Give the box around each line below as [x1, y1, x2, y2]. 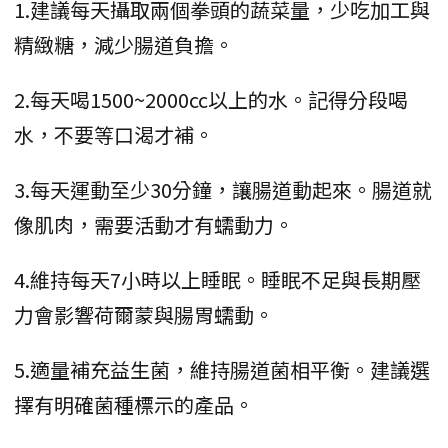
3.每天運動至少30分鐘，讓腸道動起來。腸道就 [14, 175, 432, 205]
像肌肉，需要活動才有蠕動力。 [14, 210, 294, 240]
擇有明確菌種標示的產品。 [14, 390, 254, 420]
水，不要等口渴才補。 [14, 120, 214, 150]
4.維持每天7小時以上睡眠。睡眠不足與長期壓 [14, 265, 421, 295]
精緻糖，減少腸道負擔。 [14, 30, 234, 60]
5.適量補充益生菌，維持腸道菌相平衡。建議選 [14, 355, 430, 385]
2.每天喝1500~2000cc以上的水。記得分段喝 [14, 85, 408, 115]
